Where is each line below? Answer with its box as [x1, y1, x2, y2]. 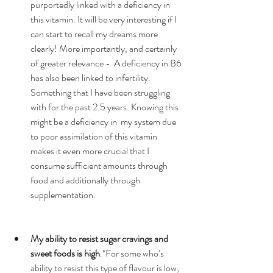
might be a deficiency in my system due [30, 114, 178, 129]
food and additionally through [30, 172, 142, 187]
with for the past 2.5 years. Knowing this [30, 99, 180, 114]
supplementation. [30, 187, 99, 202]
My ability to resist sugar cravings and [30, 231, 170, 246]
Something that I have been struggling [30, 85, 172, 99]
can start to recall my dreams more [30, 26, 160, 41]
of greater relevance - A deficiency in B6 [30, 55, 183, 70]
